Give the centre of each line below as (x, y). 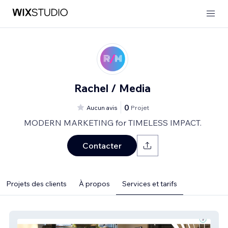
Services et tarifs (150, 184)
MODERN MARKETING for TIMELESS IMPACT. (112, 123)
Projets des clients (36, 184)
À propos (94, 184)
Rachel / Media (112, 88)
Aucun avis (102, 107)
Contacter (102, 146)
